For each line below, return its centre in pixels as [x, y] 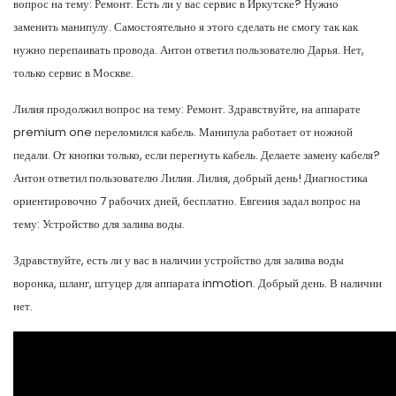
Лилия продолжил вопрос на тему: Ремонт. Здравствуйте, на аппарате [187, 109]
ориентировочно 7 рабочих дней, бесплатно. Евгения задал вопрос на [187, 201]
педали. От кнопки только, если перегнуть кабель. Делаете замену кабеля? [197, 155]
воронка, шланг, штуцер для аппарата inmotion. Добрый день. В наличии [198, 283]
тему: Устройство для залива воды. [99, 224]
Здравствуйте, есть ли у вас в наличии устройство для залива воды [179, 260]
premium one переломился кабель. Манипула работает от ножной [183, 132]
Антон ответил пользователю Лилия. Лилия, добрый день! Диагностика [190, 178]
